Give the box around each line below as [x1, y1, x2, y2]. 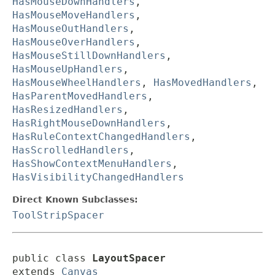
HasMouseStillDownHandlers [12, 50, 166, 62]
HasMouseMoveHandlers [12, 9, 135, 21]
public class [12, 252, 92, 265]
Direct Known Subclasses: [12, 195, 138, 205]
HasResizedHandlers [12, 104, 123, 116]
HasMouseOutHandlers [12, 23, 129, 35]
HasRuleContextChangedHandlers [12, 131, 190, 143]
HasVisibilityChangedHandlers [12, 171, 184, 184]
